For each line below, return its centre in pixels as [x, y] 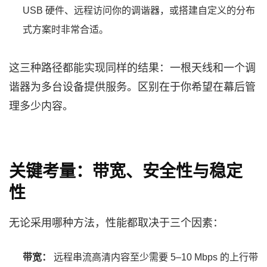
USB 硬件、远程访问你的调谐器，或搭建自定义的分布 [139, 10]
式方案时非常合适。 [66, 29]
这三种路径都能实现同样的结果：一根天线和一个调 [132, 68]
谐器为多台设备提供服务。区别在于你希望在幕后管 [132, 87]
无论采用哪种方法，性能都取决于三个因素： [116, 223]
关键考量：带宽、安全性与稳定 [126, 171]
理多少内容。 [41, 106]
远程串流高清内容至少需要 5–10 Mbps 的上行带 [155, 257]
